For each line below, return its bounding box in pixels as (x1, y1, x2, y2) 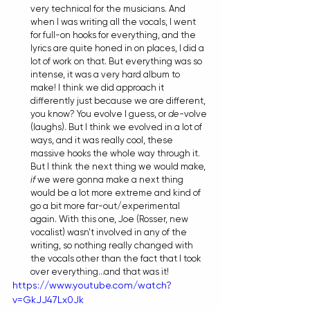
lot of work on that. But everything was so (30, 56, 204, 66)
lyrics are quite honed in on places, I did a (30, 43, 206, 53)
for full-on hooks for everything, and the (30, 30, 198, 40)
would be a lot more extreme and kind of (30, 188, 203, 198)
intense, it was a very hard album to (30, 69, 182, 80)
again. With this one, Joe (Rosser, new (30, 214, 190, 224)
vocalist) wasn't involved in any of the (30, 227, 189, 237)
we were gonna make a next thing (35, 174, 185, 185)
